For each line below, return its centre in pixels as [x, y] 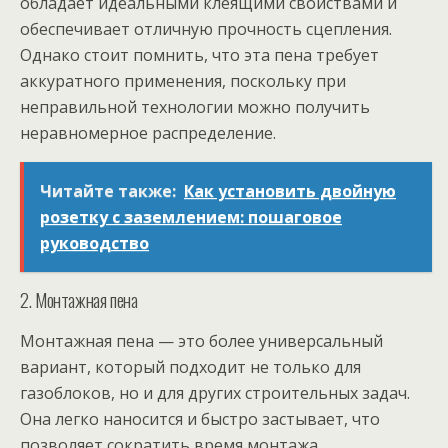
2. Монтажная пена [79, 299]
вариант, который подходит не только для [190, 366]
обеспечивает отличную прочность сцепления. [206, 28]
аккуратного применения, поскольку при [183, 80]
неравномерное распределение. [148, 132]
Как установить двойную [290, 190]
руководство [94, 242]
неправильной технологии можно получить [195, 106]
